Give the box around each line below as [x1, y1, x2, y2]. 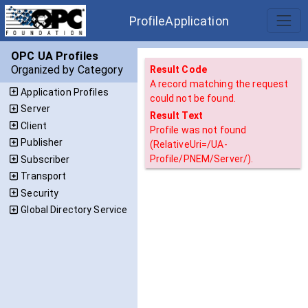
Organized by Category [11, 63, 123, 76]
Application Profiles [21, 86, 109, 98]
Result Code [149, 64, 207, 75]
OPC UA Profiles [11, 49, 98, 63]
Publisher [21, 137, 63, 148]
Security [21, 187, 59, 199]
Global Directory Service [21, 204, 128, 215]
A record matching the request [149, 78, 289, 89]
